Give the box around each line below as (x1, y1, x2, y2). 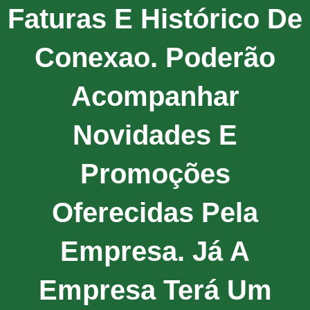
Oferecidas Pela (52, 197, 258, 228)
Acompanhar (71, 80, 239, 111)
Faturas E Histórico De (8, 3, 302, 34)
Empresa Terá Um (38, 274, 272, 305)
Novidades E (73, 119, 237, 150)
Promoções (80, 158, 230, 189)
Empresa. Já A (60, 235, 250, 266)
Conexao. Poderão (35, 42, 275, 73)
